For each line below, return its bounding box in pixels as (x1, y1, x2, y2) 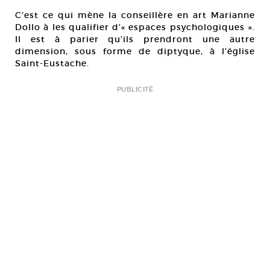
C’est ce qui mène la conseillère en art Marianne (15, 10, 255, 21)
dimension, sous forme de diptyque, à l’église (15, 46, 255, 57)
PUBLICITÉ (117, 85, 153, 94)
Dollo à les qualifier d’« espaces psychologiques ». (15, 22, 255, 33)
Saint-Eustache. (15, 58, 89, 69)
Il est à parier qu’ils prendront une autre (15, 34, 255, 45)
